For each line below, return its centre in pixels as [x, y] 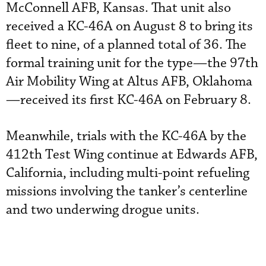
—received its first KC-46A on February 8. [129, 100]
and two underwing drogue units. [103, 210]
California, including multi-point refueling [128, 173]
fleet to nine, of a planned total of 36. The [126, 45]
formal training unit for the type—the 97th [132, 64]
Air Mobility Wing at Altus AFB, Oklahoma [129, 82]
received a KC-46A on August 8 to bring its [129, 27]
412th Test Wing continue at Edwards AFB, [132, 155]
